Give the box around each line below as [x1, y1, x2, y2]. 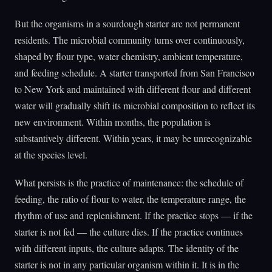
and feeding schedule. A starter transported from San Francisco [15, 66, 254, 80]
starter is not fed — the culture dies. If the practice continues [15, 225, 243, 239]
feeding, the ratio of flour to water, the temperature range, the [15, 192, 246, 206]
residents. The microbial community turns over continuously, [15, 33, 245, 47]
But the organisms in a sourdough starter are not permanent [15, 17, 240, 30]
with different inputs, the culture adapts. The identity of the [15, 242, 239, 255]
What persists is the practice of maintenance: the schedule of [15, 176, 243, 189]
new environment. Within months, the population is [15, 115, 211, 129]
